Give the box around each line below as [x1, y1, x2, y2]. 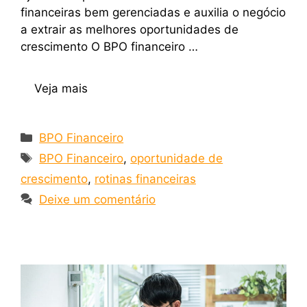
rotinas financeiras [95, 171, 196, 186]
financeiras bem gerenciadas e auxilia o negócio [21, 5, 286, 20]
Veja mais [34, 81, 88, 95]
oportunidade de [130, 151, 223, 165]
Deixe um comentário [39, 192, 156, 206]
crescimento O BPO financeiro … [21, 40, 198, 54]
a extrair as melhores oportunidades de [21, 23, 238, 37]
